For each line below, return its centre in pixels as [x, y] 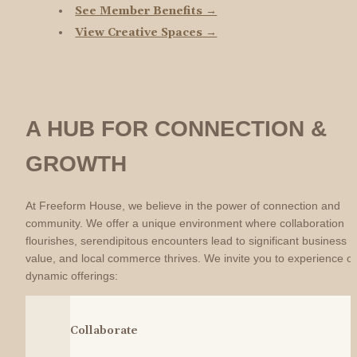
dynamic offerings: [72, 276]
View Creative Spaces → [146, 32]
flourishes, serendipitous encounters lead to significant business [186, 241]
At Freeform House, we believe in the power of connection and [183, 206]
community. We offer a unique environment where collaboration [185, 224]
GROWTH [76, 164]
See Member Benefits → [146, 11]
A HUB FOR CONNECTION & [176, 129]
